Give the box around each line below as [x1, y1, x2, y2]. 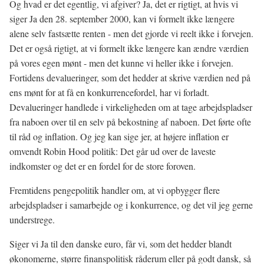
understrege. [9, 213, 55, 226]
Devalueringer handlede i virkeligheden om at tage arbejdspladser [9, 101, 252, 113]
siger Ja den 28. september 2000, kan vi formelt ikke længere [9, 12, 235, 25]
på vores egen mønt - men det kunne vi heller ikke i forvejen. [9, 57, 233, 69]
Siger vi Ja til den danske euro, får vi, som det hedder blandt [9, 237, 232, 250]
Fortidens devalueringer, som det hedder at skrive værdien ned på [9, 71, 250, 84]
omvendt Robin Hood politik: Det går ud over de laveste [9, 145, 216, 157]
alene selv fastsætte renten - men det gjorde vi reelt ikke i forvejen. [9, 27, 253, 39]
